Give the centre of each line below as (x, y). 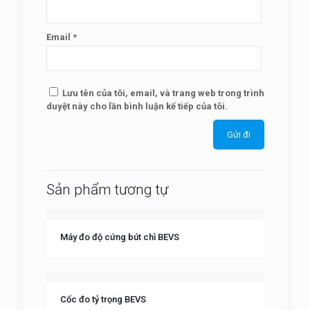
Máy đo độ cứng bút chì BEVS (119, 237)
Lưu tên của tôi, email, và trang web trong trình (163, 93)
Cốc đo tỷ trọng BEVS (103, 299)
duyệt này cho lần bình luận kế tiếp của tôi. (137, 106)
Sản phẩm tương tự (107, 190)
